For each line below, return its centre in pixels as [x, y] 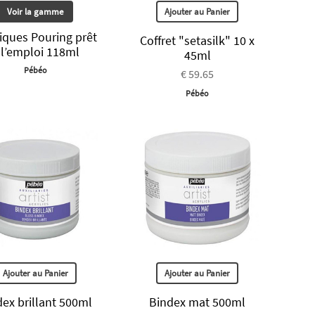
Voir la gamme [36, 12]
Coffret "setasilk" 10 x [198, 41]
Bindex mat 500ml [198, 302]
